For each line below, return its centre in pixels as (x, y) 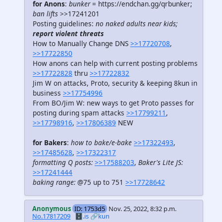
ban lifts (46, 14)
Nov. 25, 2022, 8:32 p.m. (143, 209)
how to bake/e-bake (101, 143)
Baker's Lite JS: (161, 163)
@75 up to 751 (100, 182)
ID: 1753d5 (90, 209)
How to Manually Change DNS (82, 44)
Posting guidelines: (64, 24)
